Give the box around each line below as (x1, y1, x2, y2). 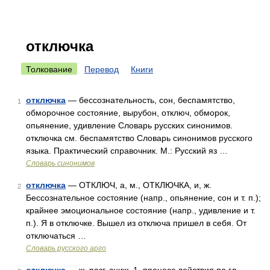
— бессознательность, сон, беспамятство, (66, 95, 235, 105)
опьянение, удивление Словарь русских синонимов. (26, 121, 233, 130)
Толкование (26, 64, 72, 74)
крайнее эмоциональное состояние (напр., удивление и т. (26, 206, 256, 215)
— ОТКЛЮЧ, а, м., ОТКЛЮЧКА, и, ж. (66, 180, 212, 190)
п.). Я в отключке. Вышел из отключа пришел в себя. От (26, 218, 246, 228)
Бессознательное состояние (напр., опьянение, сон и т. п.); (26, 193, 261, 202)
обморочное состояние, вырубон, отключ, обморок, (26, 108, 230, 118)
